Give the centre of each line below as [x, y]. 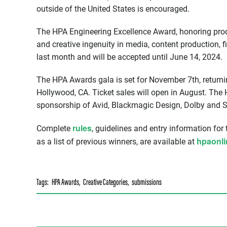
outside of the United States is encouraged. [113, 9]
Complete [54, 129]
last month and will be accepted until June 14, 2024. [129, 57]
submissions [147, 183]
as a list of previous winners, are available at [117, 142]
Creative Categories [105, 183]
